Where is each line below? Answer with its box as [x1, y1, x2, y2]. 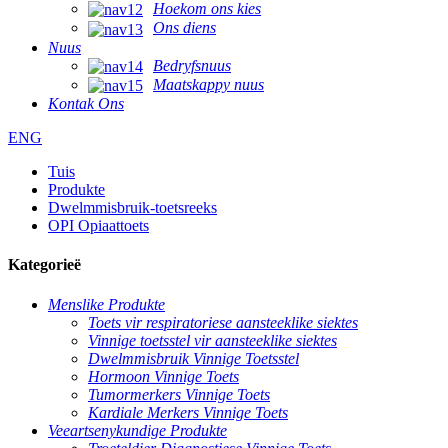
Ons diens [153, 19, 216, 37]
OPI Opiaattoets [48, 217, 149, 235]
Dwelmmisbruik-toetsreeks [48, 199, 217, 217]
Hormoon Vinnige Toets [88, 367, 239, 385]
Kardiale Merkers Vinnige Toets [88, 403, 288, 421]
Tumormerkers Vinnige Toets [88, 385, 270, 403]
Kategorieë [8, 256, 81, 274]
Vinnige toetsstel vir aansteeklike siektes [88, 331, 337, 349]
